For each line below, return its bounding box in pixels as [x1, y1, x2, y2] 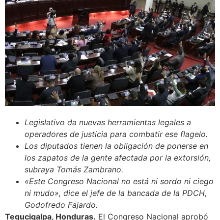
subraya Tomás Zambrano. [25, 164, 123, 174]
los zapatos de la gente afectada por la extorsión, [25, 152, 211, 163]
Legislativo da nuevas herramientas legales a [25, 117, 191, 127]
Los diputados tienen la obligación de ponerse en [25, 140, 208, 151]
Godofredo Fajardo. [25, 199, 98, 210]
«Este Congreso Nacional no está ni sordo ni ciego [25, 176, 214, 186]
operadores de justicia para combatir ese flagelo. [25, 129, 208, 139]
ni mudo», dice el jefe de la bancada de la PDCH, [25, 188, 207, 198]
